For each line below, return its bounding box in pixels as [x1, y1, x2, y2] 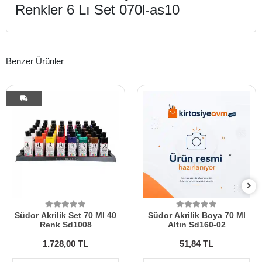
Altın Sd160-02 [167, 219, 226, 229]
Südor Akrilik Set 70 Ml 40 [15, 210, 116, 220]
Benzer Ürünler [6, 56, 64, 67]
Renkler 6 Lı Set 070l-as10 [15, 1, 180, 18]
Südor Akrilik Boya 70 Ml [147, 210, 246, 220]
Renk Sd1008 [39, 219, 92, 229]
